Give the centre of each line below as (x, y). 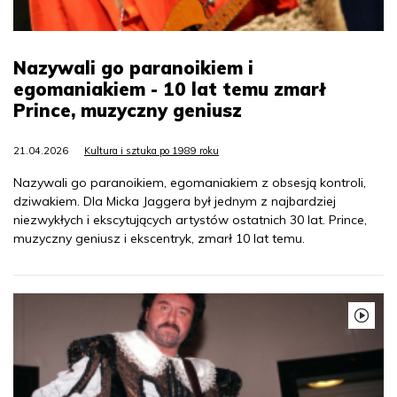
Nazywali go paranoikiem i (133, 68)
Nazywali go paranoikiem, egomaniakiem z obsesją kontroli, (190, 183)
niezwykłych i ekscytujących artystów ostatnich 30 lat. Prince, (190, 220)
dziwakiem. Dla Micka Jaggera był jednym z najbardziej (175, 202)
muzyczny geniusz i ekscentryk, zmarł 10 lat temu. (159, 239)
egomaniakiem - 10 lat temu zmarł (170, 90)
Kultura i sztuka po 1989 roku (152, 151)
